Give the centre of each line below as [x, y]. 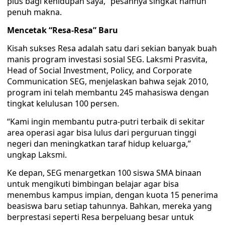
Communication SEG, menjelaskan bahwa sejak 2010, [108, 81]
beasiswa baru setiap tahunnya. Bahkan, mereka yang [109, 206]
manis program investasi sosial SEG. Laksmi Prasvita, [107, 59]
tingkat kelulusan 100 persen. [63, 103]
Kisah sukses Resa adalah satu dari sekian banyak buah [112, 48]
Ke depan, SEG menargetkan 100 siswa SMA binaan [104, 173]
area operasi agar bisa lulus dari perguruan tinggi [102, 133]
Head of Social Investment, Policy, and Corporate [99, 70]
